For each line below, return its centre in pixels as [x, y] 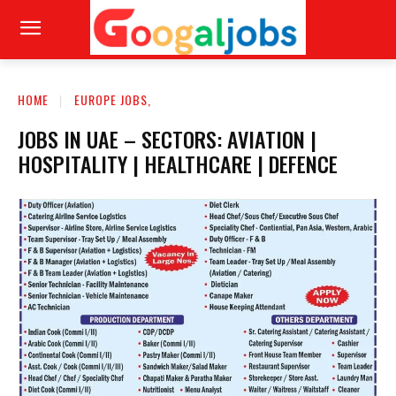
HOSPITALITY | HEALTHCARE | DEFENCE [178, 163]
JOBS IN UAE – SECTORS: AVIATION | [167, 138]
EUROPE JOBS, [113, 99]
